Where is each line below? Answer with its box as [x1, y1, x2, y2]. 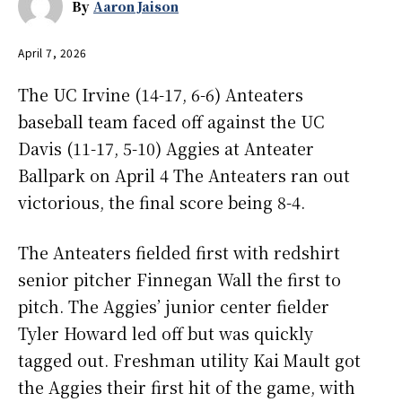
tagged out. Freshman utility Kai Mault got [18, 348, 361, 372]
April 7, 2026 [18, 45, 87, 61]
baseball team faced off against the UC [18, 109, 325, 134]
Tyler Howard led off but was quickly [18, 321, 313, 345]
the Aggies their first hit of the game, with [18, 375, 355, 399]
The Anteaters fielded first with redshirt [18, 240, 340, 265]
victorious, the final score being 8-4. [18, 190, 310, 214]
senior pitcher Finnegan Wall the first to [18, 267, 341, 292]
